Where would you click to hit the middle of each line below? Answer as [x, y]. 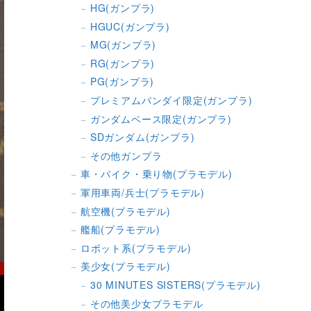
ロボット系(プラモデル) [136, 247]
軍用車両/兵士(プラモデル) [142, 193]
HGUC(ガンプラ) [130, 26]
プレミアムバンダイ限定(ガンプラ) [171, 100]
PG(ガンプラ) [122, 82]
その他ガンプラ [126, 155]
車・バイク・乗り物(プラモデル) [156, 174]
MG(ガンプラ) [123, 45]
